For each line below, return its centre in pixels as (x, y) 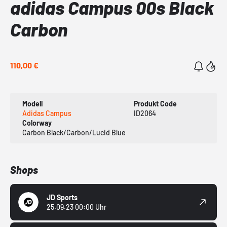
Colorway (37, 123)
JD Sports (62, 198)
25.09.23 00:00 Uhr (77, 207)
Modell (32, 104)
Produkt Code (155, 104)
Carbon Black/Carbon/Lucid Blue (74, 133)
